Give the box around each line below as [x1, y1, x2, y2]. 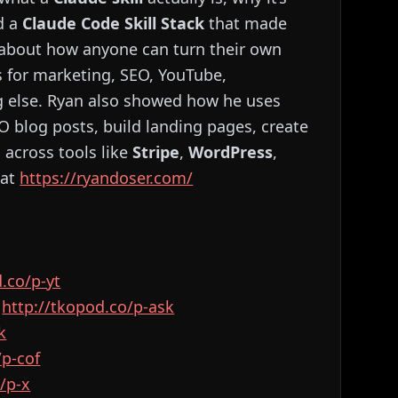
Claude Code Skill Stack [22, 12, 205, 34]
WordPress [188, 141, 274, 163]
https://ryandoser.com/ [20, 167, 194, 188]
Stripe [132, 141, 180, 163]
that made [204, 12, 288, 34]
